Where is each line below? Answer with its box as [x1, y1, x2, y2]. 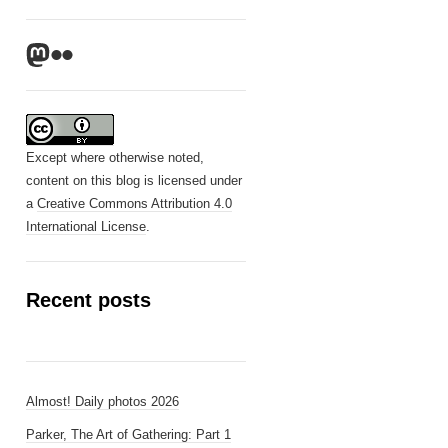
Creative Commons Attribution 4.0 [37, 196, 232, 211]
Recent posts [26, 289, 151, 311]
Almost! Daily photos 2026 [26, 394, 179, 409]
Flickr [49, 39, 106, 67]
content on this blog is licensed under [26, 173, 242, 188]
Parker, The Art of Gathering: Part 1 [26, 427, 231, 442]
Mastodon [25, 39, 129, 67]
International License [26, 219, 146, 234]
